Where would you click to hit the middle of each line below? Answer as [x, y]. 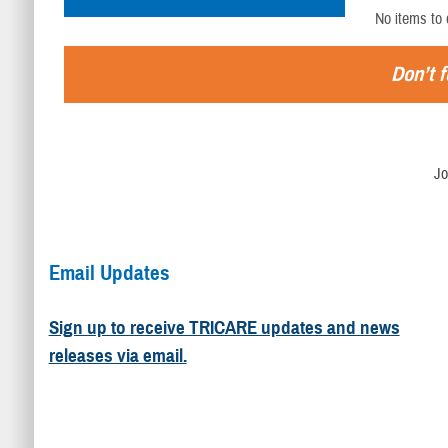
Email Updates [109, 272]
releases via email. [117, 355]
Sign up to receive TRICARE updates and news [224, 327]
